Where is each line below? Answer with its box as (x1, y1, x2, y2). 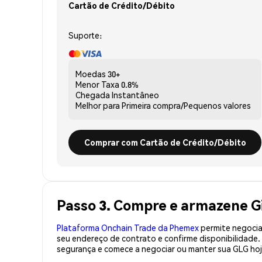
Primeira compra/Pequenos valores (122, 99, 251, 111)
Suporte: (68, 29, 102, 40)
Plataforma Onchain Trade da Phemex (57, 222, 199, 233)
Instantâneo (112, 89, 159, 100)
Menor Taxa (75, 78, 119, 89)
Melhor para (75, 99, 120, 111)
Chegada (75, 89, 110, 100)
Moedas (75, 68, 106, 79)
